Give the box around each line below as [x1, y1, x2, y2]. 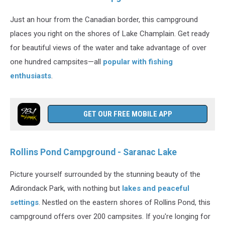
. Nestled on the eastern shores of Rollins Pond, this [39, 198, 210, 207]
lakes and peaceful [122, 184, 189, 193]
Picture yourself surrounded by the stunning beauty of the [10, 170, 200, 179]
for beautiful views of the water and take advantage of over [10, 43, 206, 52]
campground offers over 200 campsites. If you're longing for [10, 212, 210, 221]
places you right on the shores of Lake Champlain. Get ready [10, 29, 209, 38]
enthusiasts [10, 71, 51, 80]
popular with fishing [103, 57, 173, 66]
